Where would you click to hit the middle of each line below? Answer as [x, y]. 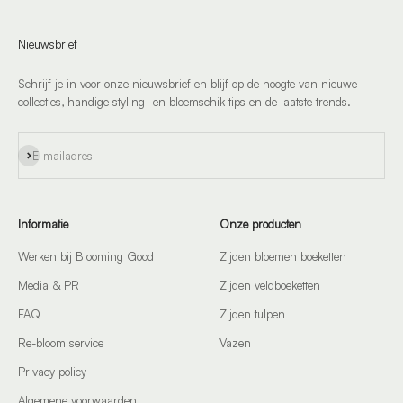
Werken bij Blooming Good [86, 256]
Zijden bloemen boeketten [283, 256]
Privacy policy [52, 372]
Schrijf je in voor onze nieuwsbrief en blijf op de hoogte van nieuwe [188, 84]
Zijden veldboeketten [270, 285]
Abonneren [45, 153]
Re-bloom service [61, 343]
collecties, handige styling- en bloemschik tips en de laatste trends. [184, 102]
